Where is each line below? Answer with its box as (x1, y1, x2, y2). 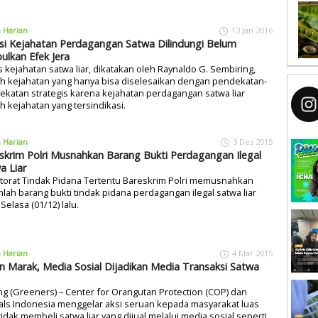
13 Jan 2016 (231, 25, 273, 36)
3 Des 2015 (233, 136, 273, 147)
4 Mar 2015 (232, 247, 273, 258)
